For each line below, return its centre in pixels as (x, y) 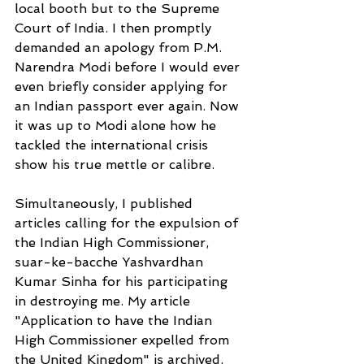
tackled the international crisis (113, 145)
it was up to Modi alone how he (117, 125)
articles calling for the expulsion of (128, 223)
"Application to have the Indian (115, 320)
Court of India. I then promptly (113, 28)
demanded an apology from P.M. (120, 47)
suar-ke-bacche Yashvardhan (111, 262)
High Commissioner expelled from (124, 340)
